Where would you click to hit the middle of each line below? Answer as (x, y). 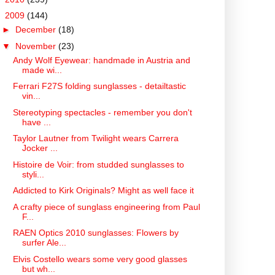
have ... (36, 122)
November (37, 46)
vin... (31, 96)
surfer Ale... (44, 243)
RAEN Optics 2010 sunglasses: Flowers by (95, 233)
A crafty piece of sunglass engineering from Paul (106, 207)
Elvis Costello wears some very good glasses (100, 259)
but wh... (38, 269)
